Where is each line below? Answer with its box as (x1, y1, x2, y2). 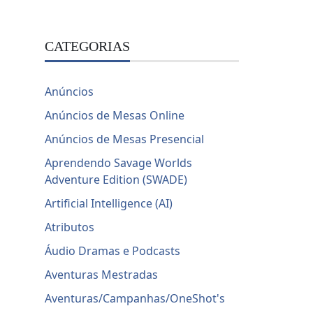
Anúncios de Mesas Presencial (45, 131, 205, 147)
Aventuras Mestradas (45, 267, 159, 283)
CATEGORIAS (45, 38, 131, 54)
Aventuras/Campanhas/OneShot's (45, 291, 226, 307)
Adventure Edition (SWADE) (45, 172, 188, 188)
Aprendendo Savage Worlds (45, 155, 193, 171)
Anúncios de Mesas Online (45, 108, 185, 124)
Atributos (45, 219, 95, 235)
